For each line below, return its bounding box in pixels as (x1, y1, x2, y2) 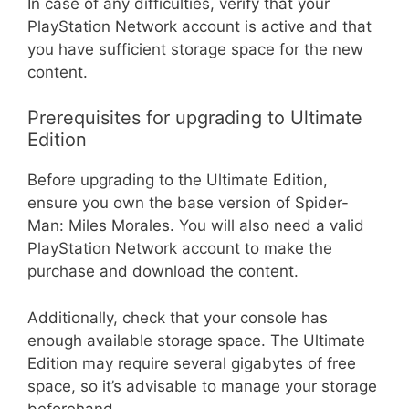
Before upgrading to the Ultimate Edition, (27, 171, 328, 190)
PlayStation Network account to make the (27, 239, 332, 258)
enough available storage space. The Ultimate (27, 330, 365, 350)
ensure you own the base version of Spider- (27, 194, 349, 213)
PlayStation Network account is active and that (27, 16, 372, 36)
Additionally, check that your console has (27, 308, 328, 327)
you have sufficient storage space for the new (27, 39, 363, 58)
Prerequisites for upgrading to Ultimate (27, 107, 362, 130)
